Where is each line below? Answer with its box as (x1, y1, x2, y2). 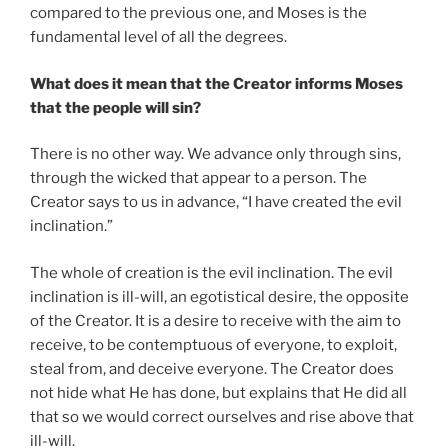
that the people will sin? (30, 98, 201, 117)
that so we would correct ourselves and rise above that (30, 407, 414, 426)
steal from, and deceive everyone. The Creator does (30, 359, 394, 378)
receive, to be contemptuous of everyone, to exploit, (30, 335, 397, 354)
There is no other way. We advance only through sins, (30, 145, 401, 164)
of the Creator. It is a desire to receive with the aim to (30, 311, 401, 330)
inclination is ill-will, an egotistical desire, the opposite (30, 287, 409, 306)
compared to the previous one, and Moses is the (30, 4, 367, 23)
